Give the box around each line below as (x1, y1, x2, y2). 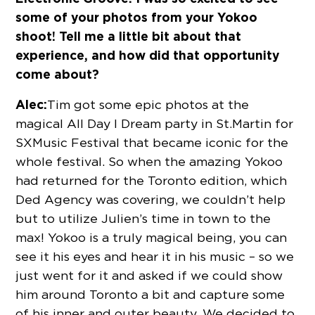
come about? (15, 66, 100, 83)
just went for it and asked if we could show (15, 268, 283, 283)
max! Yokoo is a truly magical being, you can (15, 230, 288, 245)
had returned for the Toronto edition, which (15, 173, 288, 188)
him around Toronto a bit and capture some (15, 287, 285, 302)
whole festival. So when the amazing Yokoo (15, 154, 283, 169)
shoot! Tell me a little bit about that (15, 28, 242, 45)
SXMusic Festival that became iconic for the (15, 135, 289, 150)
